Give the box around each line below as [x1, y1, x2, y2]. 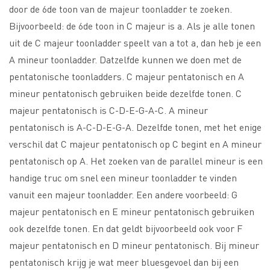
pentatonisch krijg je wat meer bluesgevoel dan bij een [9, 256, 239, 269]
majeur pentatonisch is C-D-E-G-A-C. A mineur [9, 104, 208, 117]
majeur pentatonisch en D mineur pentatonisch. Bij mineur [9, 239, 259, 252]
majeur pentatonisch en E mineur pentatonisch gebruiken [9, 205, 254, 218]
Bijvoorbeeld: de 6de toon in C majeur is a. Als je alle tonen [9, 19, 255, 33]
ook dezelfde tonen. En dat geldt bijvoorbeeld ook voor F [9, 222, 242, 235]
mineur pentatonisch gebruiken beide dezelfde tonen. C [9, 87, 242, 100]
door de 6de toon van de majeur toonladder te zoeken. [9, 2, 232, 16]
